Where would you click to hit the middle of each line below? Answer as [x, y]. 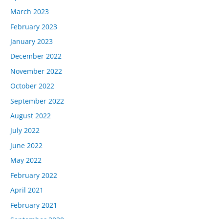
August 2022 [31, 116]
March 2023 [30, 12]
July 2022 [25, 131]
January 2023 [32, 42]
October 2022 [33, 86]
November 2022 [36, 71]
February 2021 [34, 205]
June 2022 [27, 145]
